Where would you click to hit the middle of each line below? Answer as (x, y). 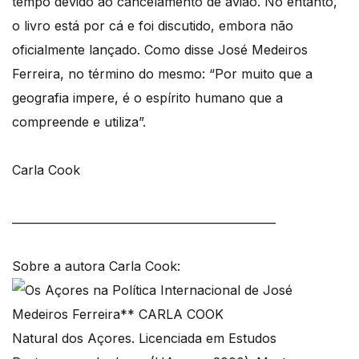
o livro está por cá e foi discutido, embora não (153, 25)
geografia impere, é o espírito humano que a (147, 97)
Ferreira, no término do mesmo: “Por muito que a (162, 73)
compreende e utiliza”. (79, 121)
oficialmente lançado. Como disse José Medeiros (160, 49)
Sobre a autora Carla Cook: (96, 266)
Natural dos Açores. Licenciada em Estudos (144, 338)
